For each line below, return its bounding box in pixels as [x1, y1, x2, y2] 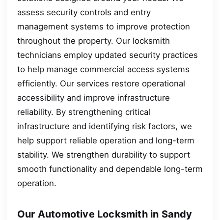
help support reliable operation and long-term [17, 136, 194, 146]
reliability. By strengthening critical [17, 107, 150, 117]
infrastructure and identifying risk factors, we [17, 121, 192, 132]
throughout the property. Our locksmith [17, 36, 170, 46]
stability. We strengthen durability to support [17, 150, 190, 160]
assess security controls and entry [17, 7, 151, 18]
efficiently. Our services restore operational [17, 79, 185, 89]
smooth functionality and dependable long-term [17, 164, 203, 174]
